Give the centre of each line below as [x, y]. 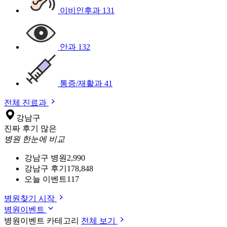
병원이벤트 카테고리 [43, 221]
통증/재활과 [81, 83]
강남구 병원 [46, 158]
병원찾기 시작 [30, 198]
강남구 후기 [46, 168]
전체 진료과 [26, 103]
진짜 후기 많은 [30, 128]
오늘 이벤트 [46, 179]
